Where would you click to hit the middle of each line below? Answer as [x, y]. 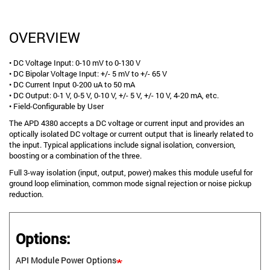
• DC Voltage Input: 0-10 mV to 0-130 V [75, 63]
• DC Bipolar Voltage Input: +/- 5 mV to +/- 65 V [88, 74]
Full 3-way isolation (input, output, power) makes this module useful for [131, 172]
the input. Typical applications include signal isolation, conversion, [122, 145]
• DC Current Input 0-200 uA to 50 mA [72, 84]
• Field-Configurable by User [56, 106]
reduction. [26, 194]
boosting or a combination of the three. [75, 155]
